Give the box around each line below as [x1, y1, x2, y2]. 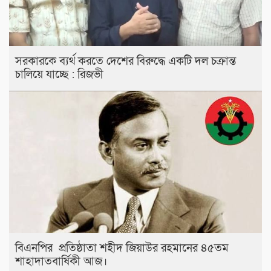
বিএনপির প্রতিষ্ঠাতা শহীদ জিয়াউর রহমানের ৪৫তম [15, 240, 229, 256]
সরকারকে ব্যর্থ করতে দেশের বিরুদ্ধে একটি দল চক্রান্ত [15, 54, 236, 70]
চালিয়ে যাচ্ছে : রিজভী [15, 67, 103, 83]
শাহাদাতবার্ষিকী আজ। [15, 253, 107, 269]
